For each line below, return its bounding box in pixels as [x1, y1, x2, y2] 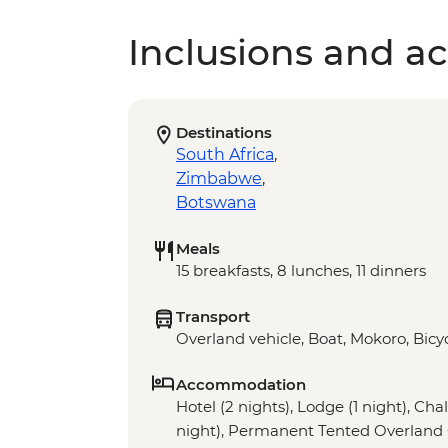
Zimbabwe [176, 169, 262, 189]
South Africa [176, 145, 274, 165]
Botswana [176, 193, 256, 213]
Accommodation [176, 375, 306, 395]
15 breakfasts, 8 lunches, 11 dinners [176, 261, 426, 281]
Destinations [176, 123, 272, 143]
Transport [176, 307, 250, 327]
